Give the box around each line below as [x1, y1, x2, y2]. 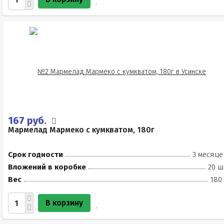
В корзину [45, 198, 83, 207]
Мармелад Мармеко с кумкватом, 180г [8, 125, 154, 134]
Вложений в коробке [8, 162, 86, 171]
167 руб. [8, 114, 49, 126]
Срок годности [8, 150, 63, 159]
